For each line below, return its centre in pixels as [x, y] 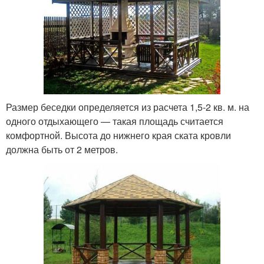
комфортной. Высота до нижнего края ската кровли [118, 135]
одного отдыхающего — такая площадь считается [115, 121]
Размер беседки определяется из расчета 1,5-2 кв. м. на [128, 107]
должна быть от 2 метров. [62, 149]
